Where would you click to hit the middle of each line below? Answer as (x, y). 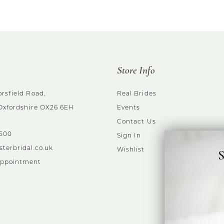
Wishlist (131, 150)
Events (128, 108)
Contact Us (136, 122)
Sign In (129, 136)
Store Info (136, 70)
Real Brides (136, 94)
